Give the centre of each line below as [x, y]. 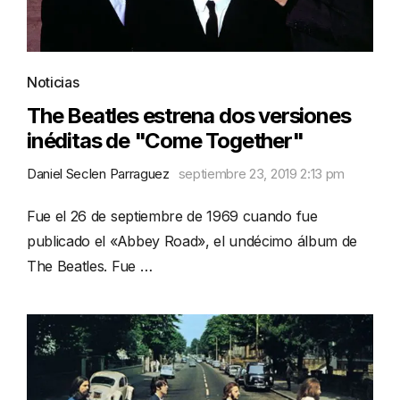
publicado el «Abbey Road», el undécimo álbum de [192, 241]
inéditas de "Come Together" [165, 140]
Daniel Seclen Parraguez [98, 173]
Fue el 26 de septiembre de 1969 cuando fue [172, 216]
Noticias [53, 82]
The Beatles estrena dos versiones [189, 115]
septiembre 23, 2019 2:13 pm [262, 173]
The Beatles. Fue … [90, 266]
